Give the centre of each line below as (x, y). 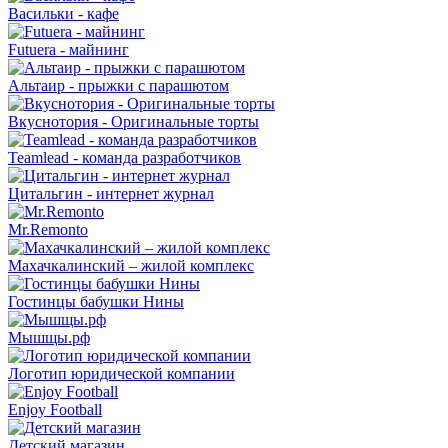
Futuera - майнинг (68, 50)
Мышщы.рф (49, 338)
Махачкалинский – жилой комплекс (131, 266)
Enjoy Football (55, 410)
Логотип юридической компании (121, 374)
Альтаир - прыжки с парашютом (118, 86)
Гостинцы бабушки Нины (96, 302)
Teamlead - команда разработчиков (124, 158)
